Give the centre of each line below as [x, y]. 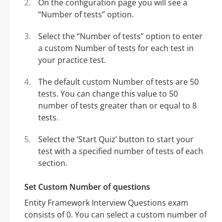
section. [53, 163]
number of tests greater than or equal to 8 [117, 106]
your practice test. [72, 60]
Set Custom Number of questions [87, 187]
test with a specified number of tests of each [121, 151]
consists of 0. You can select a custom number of [115, 215]
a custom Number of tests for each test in [116, 48]
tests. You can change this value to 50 [108, 94]
